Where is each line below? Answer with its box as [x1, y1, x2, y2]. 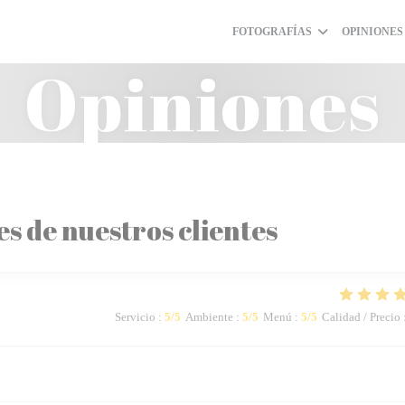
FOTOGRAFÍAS [231, 24, 312, 38]
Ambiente [184, 310, 233, 324]
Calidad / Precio [321, 310, 400, 324]
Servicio [114, 310, 155, 324]
